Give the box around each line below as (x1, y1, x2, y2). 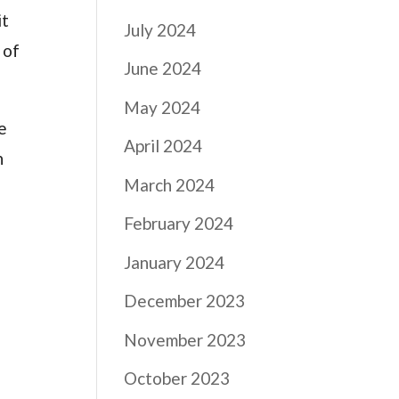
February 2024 (124, 213, 234, 233)
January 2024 (124, 251, 225, 273)
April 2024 (124, 135, 203, 156)
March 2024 (124, 174, 216, 195)
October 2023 (124, 368, 231, 388)
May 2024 (124, 96, 201, 118)
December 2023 (124, 290, 246, 311)
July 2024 (124, 19, 197, 40)
